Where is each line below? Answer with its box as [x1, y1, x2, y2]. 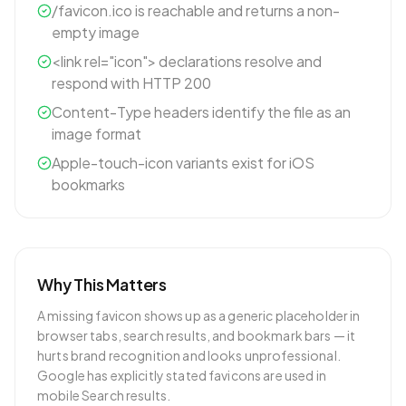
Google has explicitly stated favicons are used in [37, 367, 326, 383]
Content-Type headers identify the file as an [52, 102, 351, 121]
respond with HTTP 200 [52, 73, 211, 92]
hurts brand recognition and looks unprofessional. [37, 347, 341, 363]
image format [52, 124, 141, 143]
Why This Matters [37, 274, 168, 295]
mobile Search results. [37, 387, 171, 403]
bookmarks [52, 175, 125, 194]
